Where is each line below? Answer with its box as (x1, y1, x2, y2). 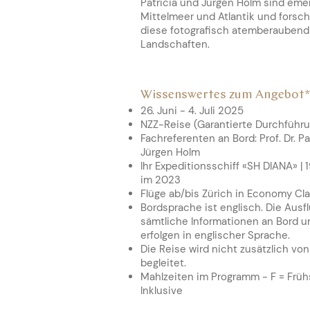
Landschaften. (140, 37, 210, 51)
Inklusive (140, 284, 183, 298)
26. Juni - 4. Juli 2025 (140, 104, 246, 118)
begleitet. (140, 256, 186, 270)
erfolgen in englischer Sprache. (140, 228, 290, 242)
